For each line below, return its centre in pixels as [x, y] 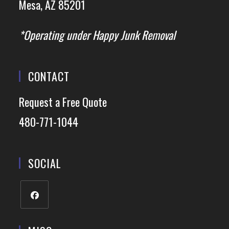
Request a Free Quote [63, 102]
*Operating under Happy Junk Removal [97, 35]
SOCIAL [45, 163]
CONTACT [49, 76]
